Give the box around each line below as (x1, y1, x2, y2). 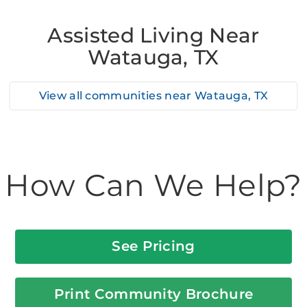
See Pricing (112, 238, 195, 255)
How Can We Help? (5, 167, 302, 204)
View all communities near (38, 89, 195, 103)
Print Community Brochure (53, 286, 254, 303)
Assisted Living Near (47, 23, 260, 48)
